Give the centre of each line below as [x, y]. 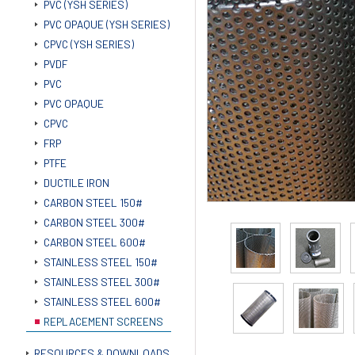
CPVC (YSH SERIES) [88, 44]
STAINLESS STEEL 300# [101, 282]
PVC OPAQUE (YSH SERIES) [106, 25]
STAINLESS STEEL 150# [100, 262]
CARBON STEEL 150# [93, 203]
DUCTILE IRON [76, 183]
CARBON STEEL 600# [94, 242]
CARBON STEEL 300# [94, 223]
